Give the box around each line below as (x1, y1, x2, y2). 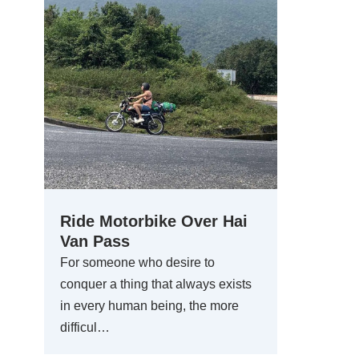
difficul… (60, 321, 110, 334)
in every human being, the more (60, 299, 239, 313)
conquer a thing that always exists (60, 277, 252, 291)
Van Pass (60, 232, 130, 250)
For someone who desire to (60, 256, 215, 269)
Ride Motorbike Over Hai (60, 212, 248, 230)
